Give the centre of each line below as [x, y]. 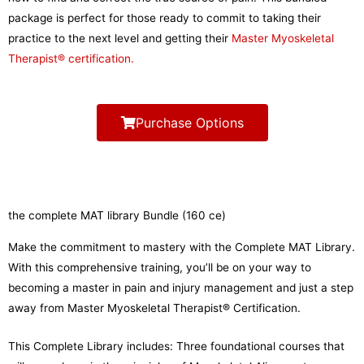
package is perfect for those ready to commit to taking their [165, 17]
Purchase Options [189, 122]
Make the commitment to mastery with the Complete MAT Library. [182, 247]
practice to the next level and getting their [120, 38]
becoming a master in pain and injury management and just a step [181, 287]
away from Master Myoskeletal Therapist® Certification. [154, 308]
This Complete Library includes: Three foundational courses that [176, 346]
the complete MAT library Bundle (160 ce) [117, 215]
